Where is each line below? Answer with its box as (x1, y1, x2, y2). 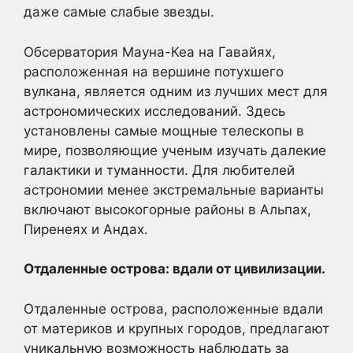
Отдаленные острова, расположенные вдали (24, 300, 323, 317)
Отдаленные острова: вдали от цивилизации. (24, 261, 325, 277)
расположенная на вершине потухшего (24, 63, 284, 80)
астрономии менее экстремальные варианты (24, 181, 324, 198)
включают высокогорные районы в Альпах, (24, 201, 311, 217)
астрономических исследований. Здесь (24, 102, 285, 119)
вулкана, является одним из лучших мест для (24, 83, 328, 99)
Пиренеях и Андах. (24, 221, 148, 237)
